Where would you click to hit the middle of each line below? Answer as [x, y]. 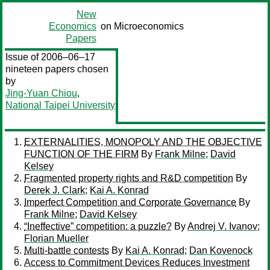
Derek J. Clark [55, 190]
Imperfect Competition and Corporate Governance [130, 202]
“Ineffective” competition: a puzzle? [98, 226]
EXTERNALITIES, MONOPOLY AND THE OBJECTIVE [143, 142]
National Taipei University [60, 105]
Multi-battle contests [67, 250]
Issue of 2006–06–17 [50, 57]
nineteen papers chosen [57, 69]
